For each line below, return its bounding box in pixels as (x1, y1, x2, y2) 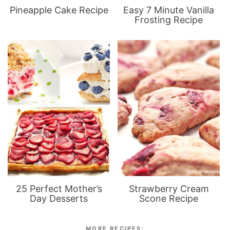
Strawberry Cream (128, 183, 209, 194)
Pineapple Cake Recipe (9, 4, 108, 15)
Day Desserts (30, 193, 88, 204)
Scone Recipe (139, 193, 199, 204)
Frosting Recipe (135, 14, 203, 25)
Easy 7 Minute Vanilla (123, 4, 215, 15)
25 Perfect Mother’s (15, 183, 102, 194)
